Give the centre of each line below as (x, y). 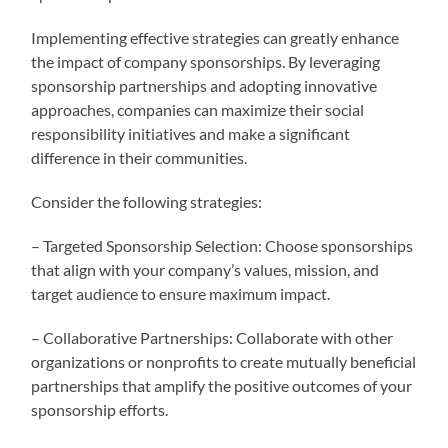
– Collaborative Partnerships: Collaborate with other (212, 337)
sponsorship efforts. (100, 409)
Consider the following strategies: (147, 201)
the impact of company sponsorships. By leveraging (206, 61)
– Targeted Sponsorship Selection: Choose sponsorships (222, 245)
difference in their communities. (139, 157)
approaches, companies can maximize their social (198, 109)
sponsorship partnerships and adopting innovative (204, 85)
